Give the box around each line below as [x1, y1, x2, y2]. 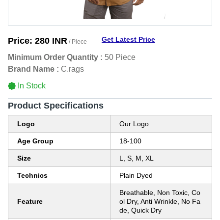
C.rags [61, 65, 84, 73]
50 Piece [105, 53, 136, 61]
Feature [17, 197, 43, 205]
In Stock [18, 82, 46, 90]
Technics [17, 171, 48, 179]
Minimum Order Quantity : [8, 53, 103, 61]
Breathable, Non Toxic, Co [119, 189, 200, 196]
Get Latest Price [102, 35, 155, 43]
